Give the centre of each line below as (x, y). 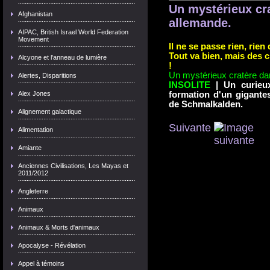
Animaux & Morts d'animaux (59, 227)
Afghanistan (35, 14)
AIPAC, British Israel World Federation (73, 32)
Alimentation (36, 130)
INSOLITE (190, 85)
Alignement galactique (50, 111)
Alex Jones (34, 93)
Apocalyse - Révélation (52, 245)
